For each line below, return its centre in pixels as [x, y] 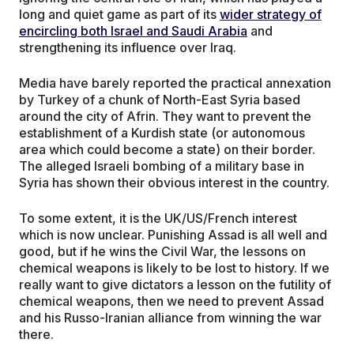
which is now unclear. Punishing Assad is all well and [173, 234]
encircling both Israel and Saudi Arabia [133, 30]
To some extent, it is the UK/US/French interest [158, 218]
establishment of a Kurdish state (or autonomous [162, 132]
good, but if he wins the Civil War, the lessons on [162, 251]
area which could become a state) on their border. [167, 149]
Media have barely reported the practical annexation [175, 83]
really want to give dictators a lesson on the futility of [175, 284]
